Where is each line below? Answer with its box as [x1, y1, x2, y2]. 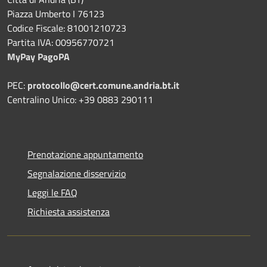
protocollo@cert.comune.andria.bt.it [27, 77, 179, 92]
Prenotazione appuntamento [27, 147, 143, 162]
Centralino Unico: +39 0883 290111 [7, 92, 153, 107]
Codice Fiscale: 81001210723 [7, 20, 126, 35]
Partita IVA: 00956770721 [7, 35, 114, 49]
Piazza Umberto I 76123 [7, 6, 104, 21]
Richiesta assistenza [27, 204, 110, 219]
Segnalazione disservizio [27, 166, 126, 181]
